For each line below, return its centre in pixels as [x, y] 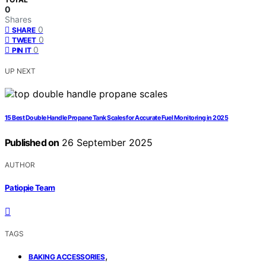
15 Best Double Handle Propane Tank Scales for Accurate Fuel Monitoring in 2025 [117, 118]
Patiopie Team [30, 187]
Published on [32, 143]
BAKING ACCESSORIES [67, 256]
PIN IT [22, 50]
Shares [18, 20]
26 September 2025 [106, 143]
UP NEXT [20, 71]
